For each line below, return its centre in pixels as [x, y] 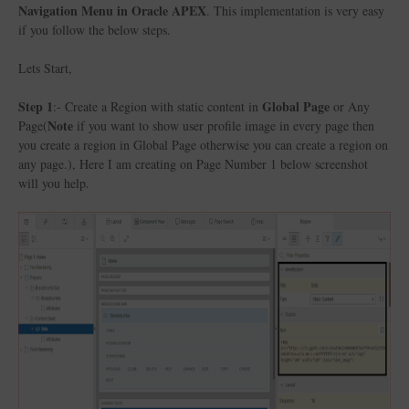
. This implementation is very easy [295, 10]
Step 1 [36, 106]
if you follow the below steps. [94, 30]
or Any [350, 106]
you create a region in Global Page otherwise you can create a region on [203, 145]
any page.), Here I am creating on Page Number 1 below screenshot [193, 164]
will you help [52, 183]
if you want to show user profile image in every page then [224, 126]
